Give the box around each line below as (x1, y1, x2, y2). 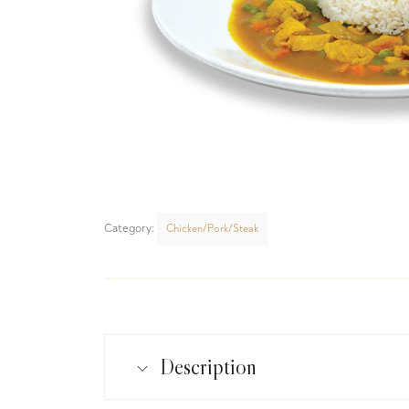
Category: (104, 221, 157, 236)
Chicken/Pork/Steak (166, 222, 258, 236)
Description (160, 353, 257, 380)
